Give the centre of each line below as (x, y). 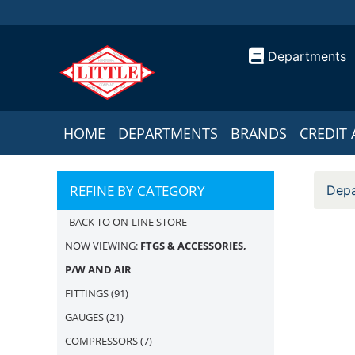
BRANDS (259, 133)
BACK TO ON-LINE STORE (128, 222)
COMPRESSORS (101, 341)
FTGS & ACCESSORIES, (193, 246)
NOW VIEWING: (103, 246)
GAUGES (84, 317)
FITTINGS (87, 293)
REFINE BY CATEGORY (137, 191)
